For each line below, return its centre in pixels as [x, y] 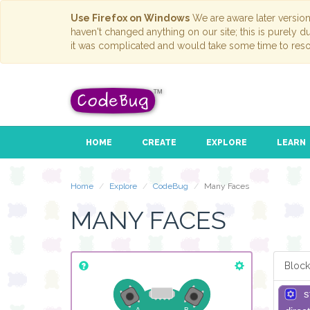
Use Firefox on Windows [130, 18]
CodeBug [171, 186]
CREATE [159, 143]
